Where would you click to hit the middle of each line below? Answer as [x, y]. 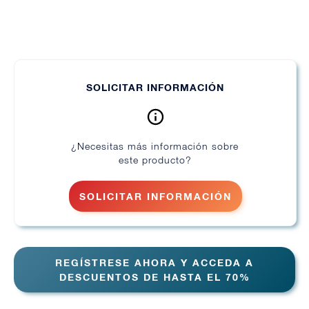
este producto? [155, 160]
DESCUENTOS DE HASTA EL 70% [154, 277]
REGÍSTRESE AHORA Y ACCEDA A [154, 263]
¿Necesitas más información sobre [155, 146]
